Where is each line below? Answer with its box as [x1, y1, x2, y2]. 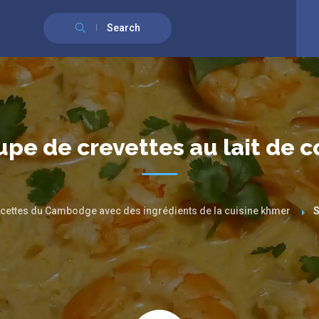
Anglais [134, 9, 167, 21]
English [96, 9, 128, 21]
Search [106, 22, 140, 33]
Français [202, 9, 240, 21]
